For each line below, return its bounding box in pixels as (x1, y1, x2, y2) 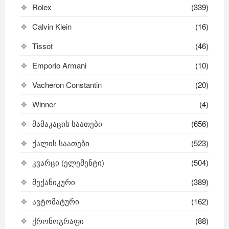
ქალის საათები (32, 137, 89, 148)
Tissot (32, 40, 53, 51)
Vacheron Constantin (32, 79, 102, 90)
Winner (32, 98, 56, 109)
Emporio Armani (32, 59, 86, 71)
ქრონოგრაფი (32, 215, 84, 226)
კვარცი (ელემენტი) (32, 156, 104, 168)
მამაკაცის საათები (32, 118, 102, 129)
